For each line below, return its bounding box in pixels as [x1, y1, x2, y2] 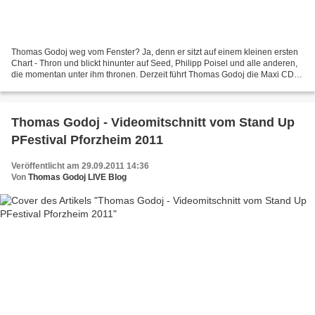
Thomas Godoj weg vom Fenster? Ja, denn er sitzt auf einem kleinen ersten [11, 47, 298, 58]
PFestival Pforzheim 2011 [11, 133, 163, 148]
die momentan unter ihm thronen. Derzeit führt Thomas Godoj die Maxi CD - [11, 70, 299, 80]
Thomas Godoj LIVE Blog [28, 172, 127, 183]
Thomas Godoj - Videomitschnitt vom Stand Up [11, 115, 295, 130]
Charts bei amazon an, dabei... [11, 81, 128, 91]
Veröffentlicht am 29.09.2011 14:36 [11, 161, 149, 172]
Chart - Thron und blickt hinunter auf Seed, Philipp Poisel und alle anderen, [11, 58, 297, 69]
